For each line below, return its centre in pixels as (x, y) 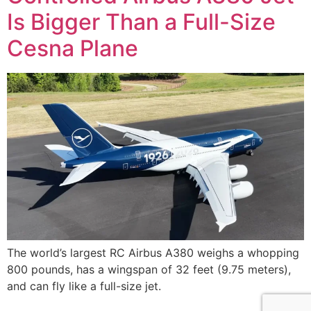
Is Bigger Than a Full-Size (141, 22)
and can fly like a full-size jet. (84, 286)
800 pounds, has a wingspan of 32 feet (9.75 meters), (149, 270)
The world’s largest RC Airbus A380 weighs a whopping (153, 253)
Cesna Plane (73, 49)
